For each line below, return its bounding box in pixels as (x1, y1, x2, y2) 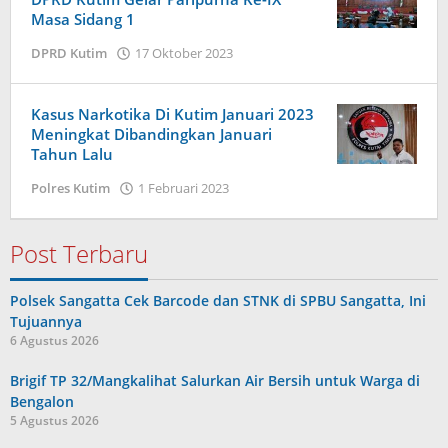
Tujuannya (10, 312, 82, 331)
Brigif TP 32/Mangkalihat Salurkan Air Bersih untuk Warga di (10, 371, 420, 390)
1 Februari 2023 (138, 179, 229, 197)
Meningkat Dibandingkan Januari (31, 124, 272, 144)
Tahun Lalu (31, 144, 113, 164)
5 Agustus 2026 (10, 412, 99, 429)
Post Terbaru (10, 237, 148, 270)
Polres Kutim (31, 179, 110, 197)
